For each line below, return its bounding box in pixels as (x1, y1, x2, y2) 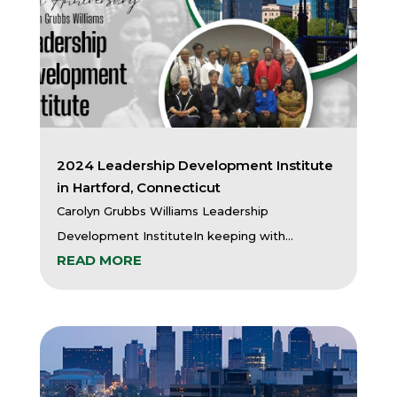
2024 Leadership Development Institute (56, 156, 333, 174)
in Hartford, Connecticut (56, 178, 221, 196)
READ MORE (56, 251, 142, 269)
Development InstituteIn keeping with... (56, 228, 293, 243)
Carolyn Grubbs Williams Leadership (56, 203, 269, 218)
